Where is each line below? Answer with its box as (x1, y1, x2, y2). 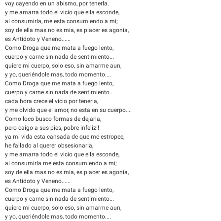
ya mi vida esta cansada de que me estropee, (5, 133, 124, 140)
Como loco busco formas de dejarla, (5, 115, 101, 122)
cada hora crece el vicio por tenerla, (5, 98, 98, 105)
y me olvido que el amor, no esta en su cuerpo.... (5, 107, 132, 113)
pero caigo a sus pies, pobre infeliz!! (5, 124, 99, 131)
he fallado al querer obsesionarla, (5, 142, 93, 149)
